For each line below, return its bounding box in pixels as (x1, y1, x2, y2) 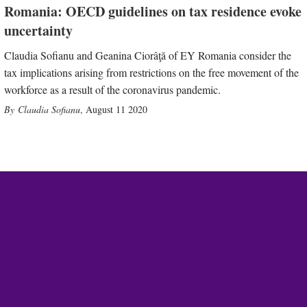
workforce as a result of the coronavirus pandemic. (4, 82, 221, 97)
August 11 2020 (86, 102, 148, 116)
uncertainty (4, 20, 73, 40)
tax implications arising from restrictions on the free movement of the (4, 64, 299, 79)
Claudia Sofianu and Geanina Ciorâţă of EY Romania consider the (4, 47, 292, 62)
